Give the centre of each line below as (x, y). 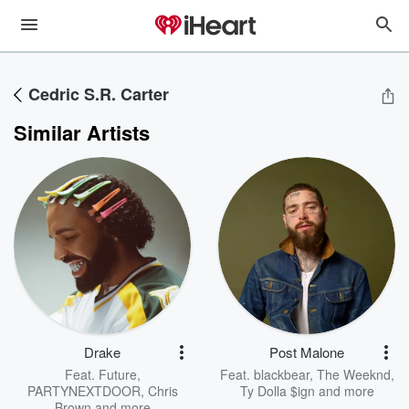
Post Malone (307, 352)
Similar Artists (82, 132)
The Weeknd (353, 374)
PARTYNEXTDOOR (84, 391)
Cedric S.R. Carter (99, 94)
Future (117, 374)
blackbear (281, 374)
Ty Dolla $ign (277, 391)
